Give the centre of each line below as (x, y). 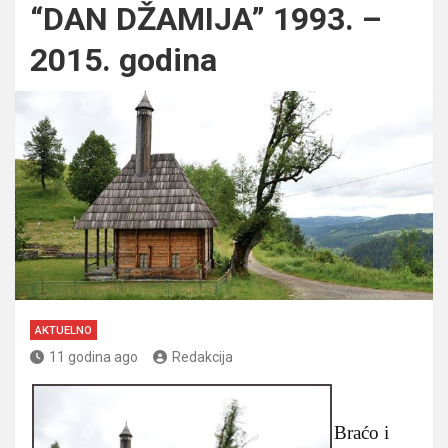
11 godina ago (93, 356)
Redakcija (202, 356)
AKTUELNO (63, 330)
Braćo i (361, 432)
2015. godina (123, 59)
